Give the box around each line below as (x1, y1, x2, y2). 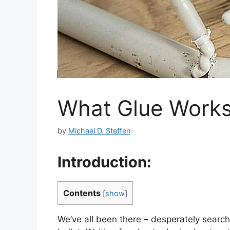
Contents (63, 187, 101, 198)
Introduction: (57, 152, 151, 171)
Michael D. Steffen (68, 126, 130, 135)
